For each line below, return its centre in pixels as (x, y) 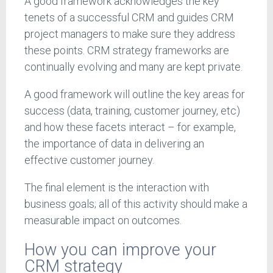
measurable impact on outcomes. (103, 221)
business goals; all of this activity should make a (136, 204)
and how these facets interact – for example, (130, 127)
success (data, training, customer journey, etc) (132, 111)
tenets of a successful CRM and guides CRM (129, 18)
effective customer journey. (89, 160)
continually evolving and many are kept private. (133, 67)
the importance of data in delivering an (114, 144)
